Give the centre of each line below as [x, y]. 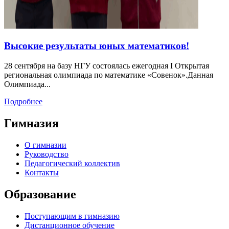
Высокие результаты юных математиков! [97, 46]
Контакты [42, 172]
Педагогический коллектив [72, 163]
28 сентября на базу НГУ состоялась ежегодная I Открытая [107, 65]
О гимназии [45, 145]
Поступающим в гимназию [72, 216]
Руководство [47, 154]
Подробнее [23, 101]
